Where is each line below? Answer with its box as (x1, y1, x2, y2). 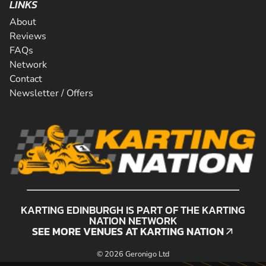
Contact (9, 72, 42, 85)
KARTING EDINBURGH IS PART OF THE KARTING (21, 201, 245, 218)
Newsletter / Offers (9, 87, 93, 100)
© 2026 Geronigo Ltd (97, 248, 169, 259)
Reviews (9, 30, 46, 43)
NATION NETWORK (88, 212, 178, 229)
